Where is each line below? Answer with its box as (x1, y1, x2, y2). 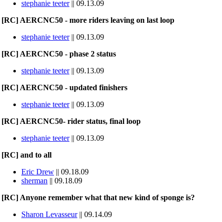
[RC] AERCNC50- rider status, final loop (1, 117, 141, 125)
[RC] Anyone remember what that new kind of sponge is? (1, 193, 195, 202)
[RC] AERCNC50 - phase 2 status (1, 50, 116, 58)
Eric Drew (21, 167, 54, 176)
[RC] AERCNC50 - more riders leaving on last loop (1, 16, 174, 24)
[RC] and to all (1, 151, 52, 159)
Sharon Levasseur (21, 210, 77, 219)
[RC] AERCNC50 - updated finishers (1, 83, 127, 92)
